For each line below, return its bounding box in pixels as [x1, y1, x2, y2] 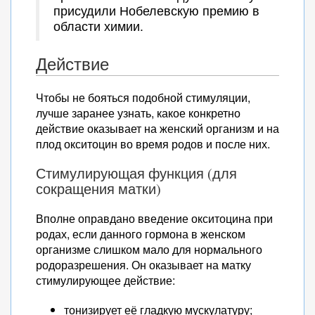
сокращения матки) [36, 179, 161, 198]
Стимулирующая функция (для [36, 164, 237, 183]
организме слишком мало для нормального [36, 241, 262, 257]
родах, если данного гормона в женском [36, 226, 245, 242]
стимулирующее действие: [36, 272, 175, 288]
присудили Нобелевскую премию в [53, 1, 259, 19]
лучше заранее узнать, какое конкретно [36, 105, 240, 121]
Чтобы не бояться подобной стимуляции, [36, 89, 250, 105]
